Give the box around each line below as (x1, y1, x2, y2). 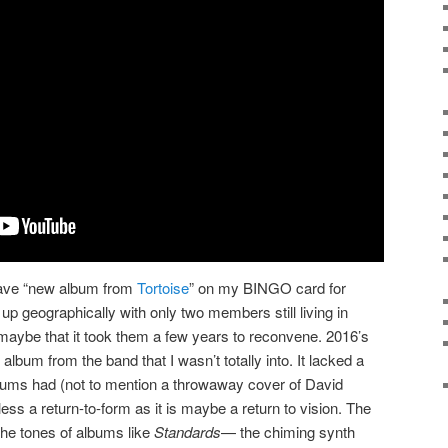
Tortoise (137, 277, 189, 299)
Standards (154, 421, 221, 443)
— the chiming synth (221, 421, 355, 443)
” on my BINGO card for (189, 277, 346, 299)
